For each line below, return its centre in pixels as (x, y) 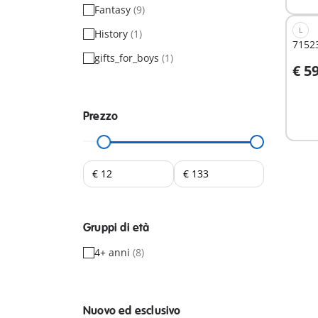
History (113, 33)
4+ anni (114, 252)
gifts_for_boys (128, 57)
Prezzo (101, 116)
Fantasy (114, 9)
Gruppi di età (116, 227)
